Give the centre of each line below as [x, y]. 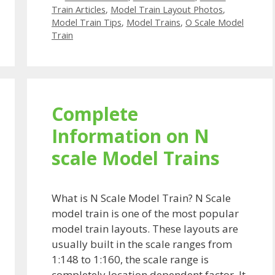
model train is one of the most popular [145, 213]
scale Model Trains [136, 158]
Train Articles [79, 9]
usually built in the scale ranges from [142, 244]
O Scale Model [215, 22]
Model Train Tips [87, 22]
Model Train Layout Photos [167, 9]
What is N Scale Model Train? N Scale [141, 198]
